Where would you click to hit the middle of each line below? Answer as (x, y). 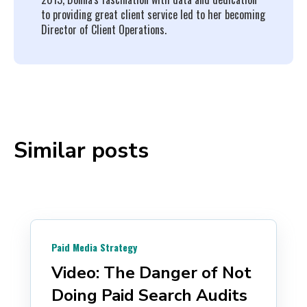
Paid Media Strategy (94, 247)
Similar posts (81, 150)
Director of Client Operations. (104, 29)
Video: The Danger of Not (151, 273)
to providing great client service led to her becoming (153, 14)
